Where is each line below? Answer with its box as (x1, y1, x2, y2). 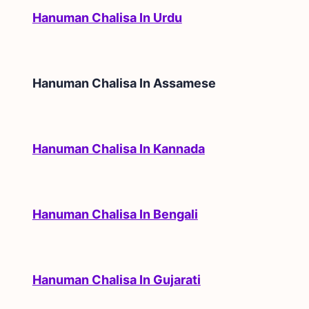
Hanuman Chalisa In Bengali (32, 206, 198, 221)
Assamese (152, 75, 216, 90)
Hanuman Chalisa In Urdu (32, 10, 182, 25)
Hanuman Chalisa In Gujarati (32, 272, 201, 287)
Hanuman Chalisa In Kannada (32, 141, 205, 156)
